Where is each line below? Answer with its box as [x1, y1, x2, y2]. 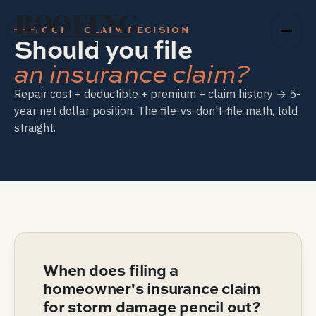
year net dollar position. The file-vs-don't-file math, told [14, 104, 298, 118]
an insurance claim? [14, 56, 250, 90]
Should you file [14, 31, 192, 66]
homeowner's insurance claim [43, 277, 262, 299]
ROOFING [13, 5, 139, 44]
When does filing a [43, 259, 179, 281]
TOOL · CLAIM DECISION [34, 23, 190, 36]
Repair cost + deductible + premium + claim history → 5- [14, 87, 300, 101]
